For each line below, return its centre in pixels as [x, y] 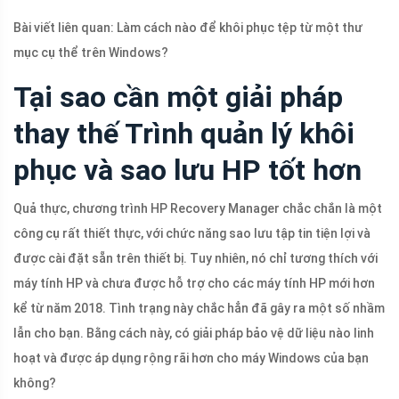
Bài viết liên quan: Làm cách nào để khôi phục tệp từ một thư [188, 28]
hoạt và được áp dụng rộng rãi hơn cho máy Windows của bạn [191, 358]
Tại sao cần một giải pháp [178, 98]
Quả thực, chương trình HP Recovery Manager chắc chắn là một [198, 209]
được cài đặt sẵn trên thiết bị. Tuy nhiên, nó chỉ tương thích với [195, 259]
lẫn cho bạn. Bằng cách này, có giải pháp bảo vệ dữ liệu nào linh [194, 334]
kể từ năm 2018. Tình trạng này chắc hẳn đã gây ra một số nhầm [199, 309]
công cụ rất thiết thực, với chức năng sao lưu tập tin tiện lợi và [192, 234]
